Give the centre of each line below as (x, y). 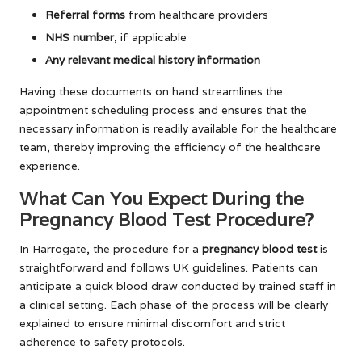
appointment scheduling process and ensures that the (163, 110)
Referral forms (85, 15)
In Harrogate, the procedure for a (111, 249)
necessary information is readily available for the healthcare (178, 129)
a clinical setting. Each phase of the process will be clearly (174, 305)
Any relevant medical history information (153, 60)
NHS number (80, 38)
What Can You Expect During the (162, 199)
